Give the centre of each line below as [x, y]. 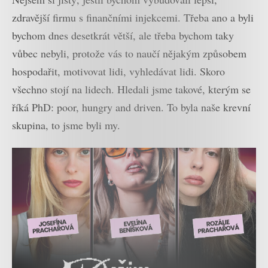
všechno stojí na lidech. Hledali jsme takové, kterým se [131, 89]
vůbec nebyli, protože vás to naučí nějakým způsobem [129, 54]
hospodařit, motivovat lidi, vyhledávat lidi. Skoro [118, 71]
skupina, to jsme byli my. [66, 125]
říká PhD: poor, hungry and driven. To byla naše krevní [131, 107]
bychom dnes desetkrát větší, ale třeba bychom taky [123, 36]
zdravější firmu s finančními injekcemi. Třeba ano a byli [133, 18]
